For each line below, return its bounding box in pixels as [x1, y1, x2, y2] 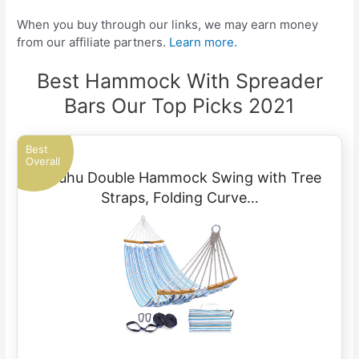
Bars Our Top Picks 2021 [64, 93, 295, 118]
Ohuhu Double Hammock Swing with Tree [38, 168, 321, 186]
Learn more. [169, 34, 238, 50]
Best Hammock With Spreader [36, 68, 323, 93]
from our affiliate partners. [17, 34, 170, 50]
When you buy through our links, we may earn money [17, 16, 319, 32]
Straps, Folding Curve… [100, 188, 259, 206]
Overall [26, 154, 61, 167]
